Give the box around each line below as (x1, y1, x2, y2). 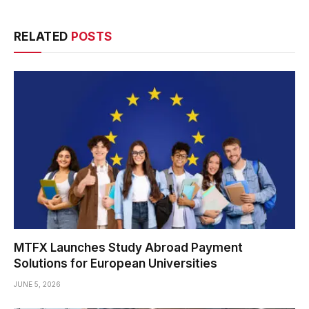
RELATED (14, 29, 71, 43)
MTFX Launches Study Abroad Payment (14, 241, 243, 255)
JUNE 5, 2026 (14, 280, 61, 289)
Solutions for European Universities (14, 257, 217, 271)
